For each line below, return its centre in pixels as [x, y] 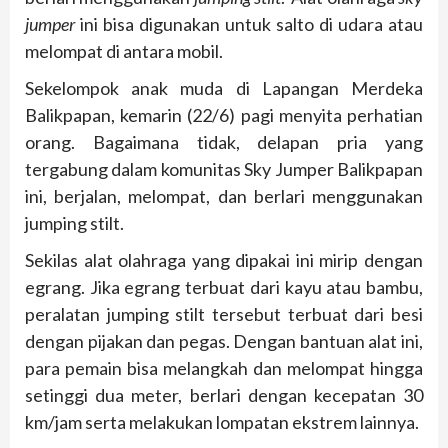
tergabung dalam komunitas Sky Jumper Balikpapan [224, 169]
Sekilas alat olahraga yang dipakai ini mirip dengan [224, 260]
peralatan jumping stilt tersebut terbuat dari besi [224, 314]
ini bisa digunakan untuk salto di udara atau [249, 24]
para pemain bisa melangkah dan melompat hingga [224, 368]
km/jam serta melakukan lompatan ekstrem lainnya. [222, 422]
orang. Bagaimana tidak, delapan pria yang [224, 142]
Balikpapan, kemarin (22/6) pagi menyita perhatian [224, 115]
